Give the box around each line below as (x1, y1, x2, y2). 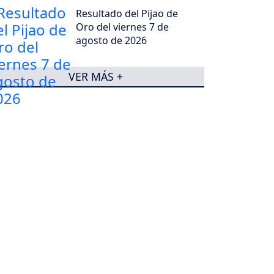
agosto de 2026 (76, 34, 147, 48)
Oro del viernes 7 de (76, 20, 169, 34)
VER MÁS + (68, 68, 123, 84)
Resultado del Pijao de (76, 7, 179, 21)
